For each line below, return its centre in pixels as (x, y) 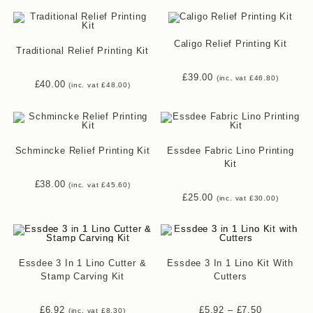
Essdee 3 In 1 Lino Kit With (231, 263)
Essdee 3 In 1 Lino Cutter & (82, 263)
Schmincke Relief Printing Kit (82, 150)
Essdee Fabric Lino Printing (230, 150)
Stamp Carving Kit (82, 277)
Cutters (230, 277)
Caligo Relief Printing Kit (230, 44)
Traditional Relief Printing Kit (83, 51)
